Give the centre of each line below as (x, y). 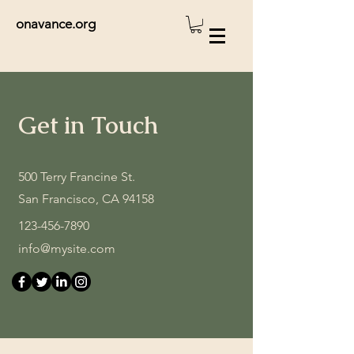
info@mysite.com (67, 248)
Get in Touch (88, 125)
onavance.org (56, 24)
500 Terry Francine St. (78, 176)
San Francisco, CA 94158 (86, 198)
